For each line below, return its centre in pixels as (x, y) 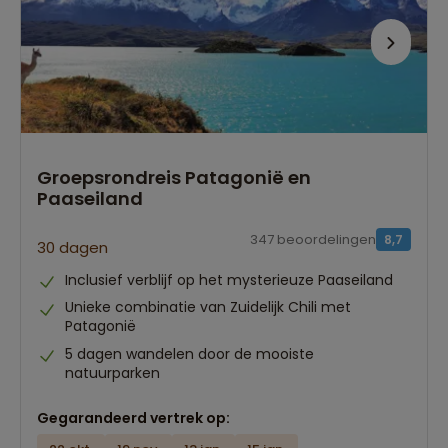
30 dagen (72, 247)
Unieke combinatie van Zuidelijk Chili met (208, 307)
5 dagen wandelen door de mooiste (189, 353)
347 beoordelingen (313, 240)
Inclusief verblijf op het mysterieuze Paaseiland (229, 279)
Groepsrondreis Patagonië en (174, 177)
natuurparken (112, 372)
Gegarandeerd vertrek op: (133, 417)
